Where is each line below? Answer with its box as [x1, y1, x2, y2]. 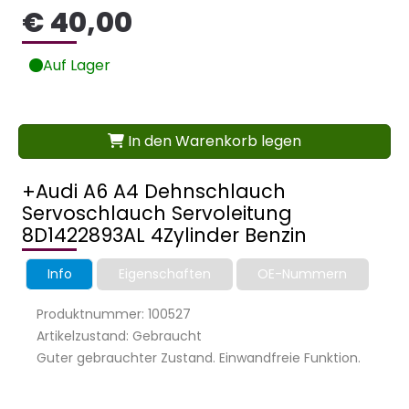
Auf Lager [43, 54, 110, 76]
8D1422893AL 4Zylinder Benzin [22, 221, 307, 248]
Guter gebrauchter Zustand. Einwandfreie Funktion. [37, 348, 361, 367]
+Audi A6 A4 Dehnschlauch [22, 177, 286, 204]
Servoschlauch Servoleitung [22, 199, 292, 226]
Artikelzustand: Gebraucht [37, 326, 202, 345]
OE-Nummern [257, 264, 348, 283]
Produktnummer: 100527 [37, 304, 191, 323]
